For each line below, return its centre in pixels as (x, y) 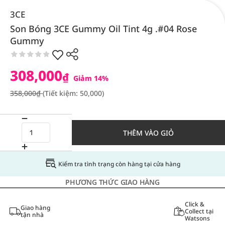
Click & (194, 204)
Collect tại (199, 211)
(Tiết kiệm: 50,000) (73, 93)
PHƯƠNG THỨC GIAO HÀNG (113, 182)
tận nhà (32, 215)
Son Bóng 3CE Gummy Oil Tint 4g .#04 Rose (103, 29)
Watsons (197, 218)
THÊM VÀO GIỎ (148, 133)
